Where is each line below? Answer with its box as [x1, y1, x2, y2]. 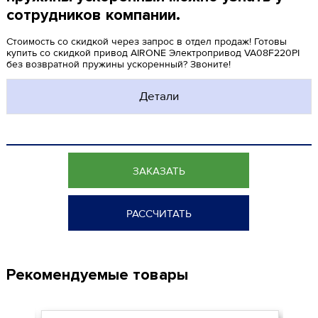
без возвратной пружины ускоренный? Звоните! [6, 58, 231, 70]
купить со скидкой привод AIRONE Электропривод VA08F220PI [6, 47, 300, 59]
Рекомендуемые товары [6, 265, 188, 285]
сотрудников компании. [6, 6, 180, 25]
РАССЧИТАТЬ [126, 207, 192, 220]
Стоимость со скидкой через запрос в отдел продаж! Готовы [6, 35, 287, 48]
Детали [138, 89, 179, 104]
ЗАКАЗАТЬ [132, 165, 185, 177]
